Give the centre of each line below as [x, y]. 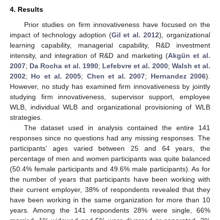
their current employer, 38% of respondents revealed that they [110, 189]
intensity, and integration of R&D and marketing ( [89, 55]
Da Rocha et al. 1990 [64, 66]
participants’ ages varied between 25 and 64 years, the [110, 148]
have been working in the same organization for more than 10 [110, 200]
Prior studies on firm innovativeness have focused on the [117, 24]
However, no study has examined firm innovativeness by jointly [110, 86]
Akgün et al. [189, 55]
